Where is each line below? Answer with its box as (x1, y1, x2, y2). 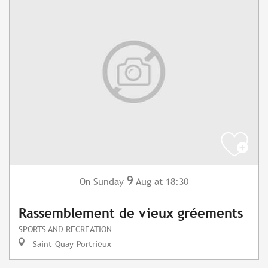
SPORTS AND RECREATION (19, 224, 112, 234)
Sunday (93, 176, 124, 188)
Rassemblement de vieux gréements (19, 206, 243, 221)
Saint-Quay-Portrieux (31, 239, 111, 249)
